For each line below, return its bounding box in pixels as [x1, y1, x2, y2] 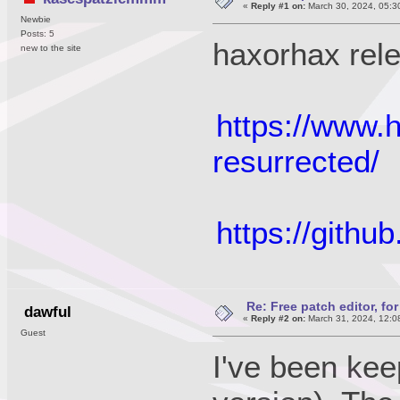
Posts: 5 [21, 29, 54, 39]
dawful [24, 302, 71, 321]
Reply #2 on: [250, 313, 305, 324]
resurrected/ [212, 144, 380, 179]
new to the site [21, 43, 81, 54]
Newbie [21, 14, 51, 25]
